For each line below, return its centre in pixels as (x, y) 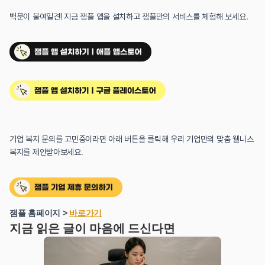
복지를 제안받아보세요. (46, 152)
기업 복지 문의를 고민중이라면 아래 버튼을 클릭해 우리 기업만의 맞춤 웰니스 (132, 139)
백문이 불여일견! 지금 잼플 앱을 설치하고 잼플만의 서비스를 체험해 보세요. (129, 16)
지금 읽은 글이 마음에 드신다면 (92, 229)
